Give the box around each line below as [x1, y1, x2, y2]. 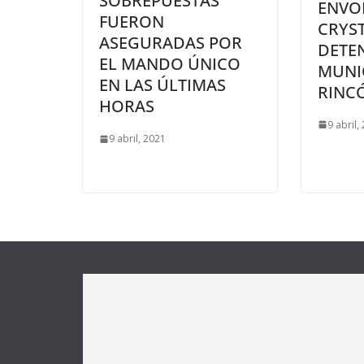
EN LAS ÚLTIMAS [99, 74, 226, 97]
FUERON [99, 11, 164, 33]
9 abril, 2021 [109, 132, 166, 146]
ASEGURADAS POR [99, 32, 242, 54]
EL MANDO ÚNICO [99, 53, 240, 76]
